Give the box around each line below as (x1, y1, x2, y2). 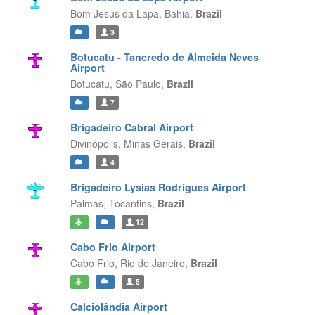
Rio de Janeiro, (120, 256, 191, 270)
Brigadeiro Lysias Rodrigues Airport (70, 180, 246, 194)
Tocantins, (108, 196, 157, 210)
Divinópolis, (70, 136, 121, 150)
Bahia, (164, 6, 195, 20)
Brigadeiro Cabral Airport (70, 120, 193, 134)
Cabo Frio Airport (70, 240, 155, 254)
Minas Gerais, (123, 136, 188, 150)
